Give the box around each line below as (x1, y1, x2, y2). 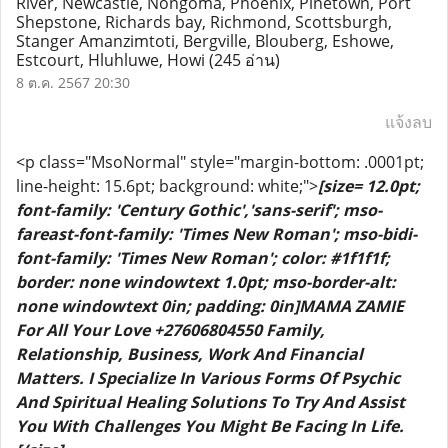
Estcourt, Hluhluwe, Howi (16, 49, 209, 71)
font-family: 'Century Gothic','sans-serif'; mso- (16, 199, 382, 221)
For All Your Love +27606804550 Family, (16, 319, 325, 341)
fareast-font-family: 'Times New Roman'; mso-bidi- (16, 223, 417, 245)
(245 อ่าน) (209, 49, 280, 71)
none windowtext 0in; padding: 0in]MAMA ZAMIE (16, 295, 404, 317)
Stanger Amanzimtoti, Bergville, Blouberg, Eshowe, (16, 30, 394, 52)
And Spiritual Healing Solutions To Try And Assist (16, 391, 405, 413)
